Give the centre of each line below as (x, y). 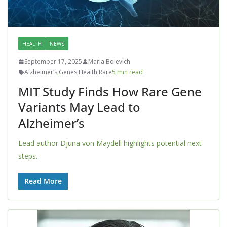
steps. (28, 156)
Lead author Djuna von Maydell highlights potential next (110, 143)
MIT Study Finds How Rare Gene (110, 92)
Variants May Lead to (79, 107)
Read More (43, 181)
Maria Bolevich (109, 62)
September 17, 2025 (53, 62)
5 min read (127, 72)
